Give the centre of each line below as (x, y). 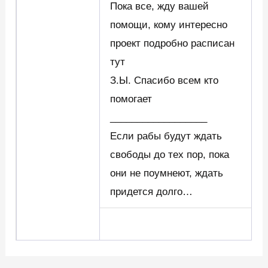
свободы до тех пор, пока (170, 155)
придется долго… (152, 192)
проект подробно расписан (173, 44)
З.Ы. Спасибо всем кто (165, 81)
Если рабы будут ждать (166, 136)
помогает (131, 99)
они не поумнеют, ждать (167, 173)
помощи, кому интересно (169, 25)
